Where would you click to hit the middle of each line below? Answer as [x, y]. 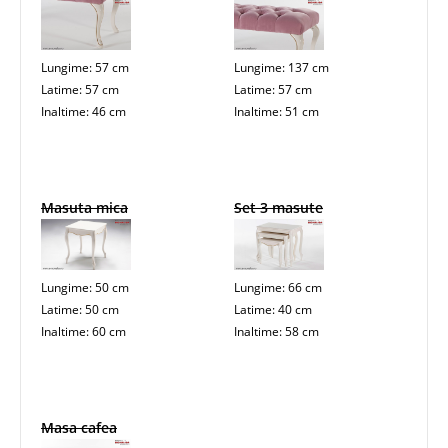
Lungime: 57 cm [85, 67]
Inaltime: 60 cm [83, 331]
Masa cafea [79, 427]
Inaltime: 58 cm [276, 331]
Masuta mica [84, 207]
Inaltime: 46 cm [83, 111]
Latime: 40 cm [273, 309]
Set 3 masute [278, 207]
